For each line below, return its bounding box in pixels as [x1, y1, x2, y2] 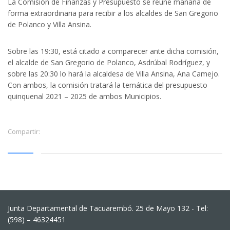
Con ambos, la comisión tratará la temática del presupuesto [8, 80, 207, 90]
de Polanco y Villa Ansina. [8, 19, 91, 29]
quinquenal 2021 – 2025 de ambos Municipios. [8, 91, 161, 101]
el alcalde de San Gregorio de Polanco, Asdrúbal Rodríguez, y [8, 57, 210, 67]
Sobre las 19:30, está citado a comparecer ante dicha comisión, [8, 46, 219, 56]
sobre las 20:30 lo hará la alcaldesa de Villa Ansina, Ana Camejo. [8, 68, 220, 79]
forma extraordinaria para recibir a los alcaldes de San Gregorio [8, 8, 218, 18]
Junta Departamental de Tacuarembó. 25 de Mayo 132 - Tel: [8, 203, 208, 213]
